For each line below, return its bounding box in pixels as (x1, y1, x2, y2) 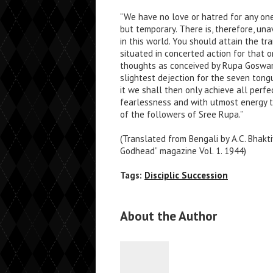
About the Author (120, 208, 217, 224)
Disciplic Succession (144, 169, 228, 181)
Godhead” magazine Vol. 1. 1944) (120, 145, 246, 157)
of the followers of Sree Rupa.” (120, 108, 243, 120)
